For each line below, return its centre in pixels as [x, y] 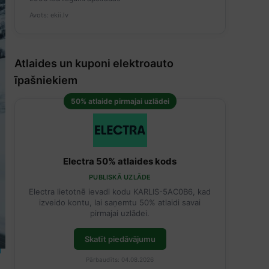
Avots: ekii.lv [49, 15]
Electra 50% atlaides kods [120, 161]
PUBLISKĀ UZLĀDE [120, 177]
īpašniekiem [46, 80]
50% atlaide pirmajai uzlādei [120, 101]
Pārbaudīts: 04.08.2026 [120, 259]
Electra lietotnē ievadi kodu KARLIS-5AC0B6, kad [120, 191]
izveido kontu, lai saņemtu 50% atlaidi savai [120, 202]
